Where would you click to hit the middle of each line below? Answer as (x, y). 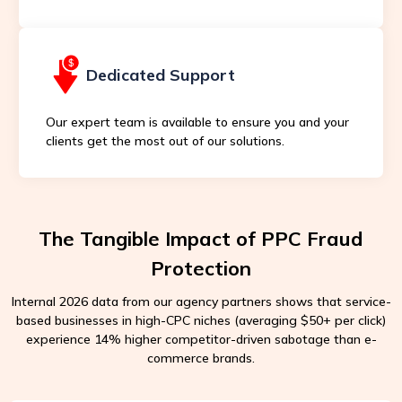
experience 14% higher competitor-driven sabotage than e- (201, 339)
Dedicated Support (160, 74)
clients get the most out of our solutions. (165, 140)
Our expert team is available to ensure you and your (197, 122)
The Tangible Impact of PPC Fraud (201, 238)
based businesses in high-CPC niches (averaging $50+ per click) (201, 320)
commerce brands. (201, 358)
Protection (201, 268)
